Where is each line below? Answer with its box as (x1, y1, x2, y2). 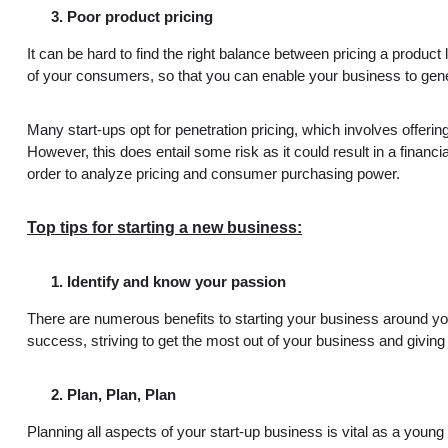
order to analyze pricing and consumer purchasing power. (27, 165, 400, 182)
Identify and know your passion (67, 273, 286, 290)
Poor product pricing (67, 8, 213, 25)
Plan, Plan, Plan (67, 386, 176, 403)
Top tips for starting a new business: (27, 218, 302, 236)
